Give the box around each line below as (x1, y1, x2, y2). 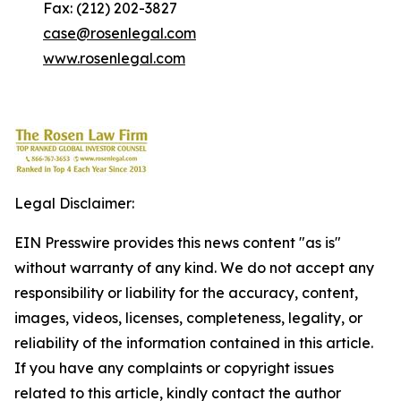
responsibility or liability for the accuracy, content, (14, 284, 358, 302)
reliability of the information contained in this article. (14, 334, 373, 352)
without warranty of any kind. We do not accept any (14, 259, 374, 277)
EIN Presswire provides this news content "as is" (14, 234, 341, 252)
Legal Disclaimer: (14, 194, 134, 212)
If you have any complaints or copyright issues (14, 359, 334, 377)
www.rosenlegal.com (43, 49, 185, 67)
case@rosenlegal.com (43, 24, 196, 42)
